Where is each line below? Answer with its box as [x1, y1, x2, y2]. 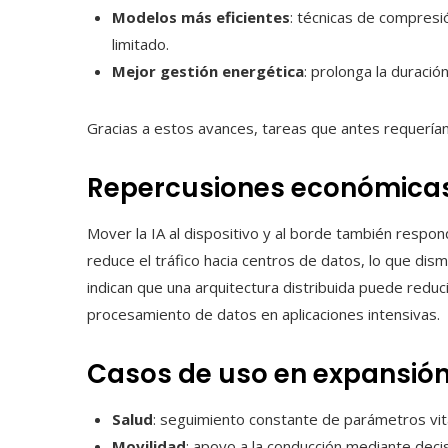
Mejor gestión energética [112, 61, 304, 82]
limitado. [112, 34, 169, 55]
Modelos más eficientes [112, 7, 290, 28]
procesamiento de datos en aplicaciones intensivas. [87, 304, 440, 325]
